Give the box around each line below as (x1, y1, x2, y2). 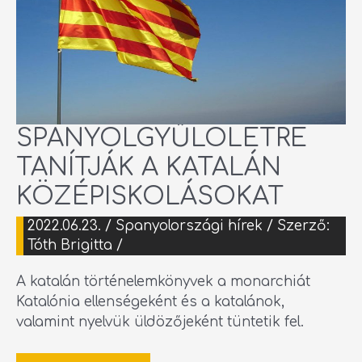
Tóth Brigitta (27, 237, 116, 253)
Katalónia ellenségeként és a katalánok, (16, 294, 284, 310)
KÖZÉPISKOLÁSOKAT (16, 183, 284, 210)
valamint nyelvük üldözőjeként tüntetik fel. (16, 314, 304, 330)
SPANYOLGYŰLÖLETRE (16, 124, 307, 152)
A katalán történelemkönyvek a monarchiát (16, 274, 310, 290)
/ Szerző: (263, 217, 330, 234)
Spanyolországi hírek (116, 217, 263, 234)
